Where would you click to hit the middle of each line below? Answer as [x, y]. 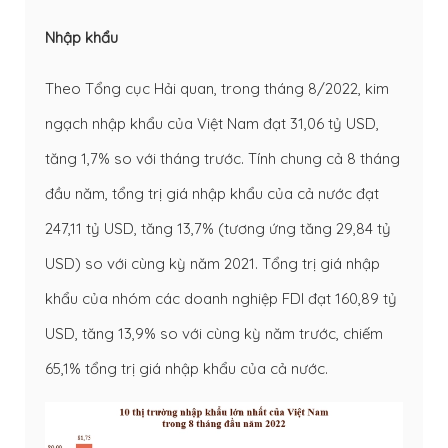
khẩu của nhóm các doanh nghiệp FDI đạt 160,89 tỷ [221, 299]
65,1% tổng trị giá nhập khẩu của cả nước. [186, 369]
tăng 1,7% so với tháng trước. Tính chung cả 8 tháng [222, 159]
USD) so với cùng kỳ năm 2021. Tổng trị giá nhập [212, 264]
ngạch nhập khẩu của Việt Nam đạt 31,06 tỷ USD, [212, 124]
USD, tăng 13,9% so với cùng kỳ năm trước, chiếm [214, 334]
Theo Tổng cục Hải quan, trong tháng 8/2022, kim [217, 89]
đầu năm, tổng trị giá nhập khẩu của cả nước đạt [212, 194]
